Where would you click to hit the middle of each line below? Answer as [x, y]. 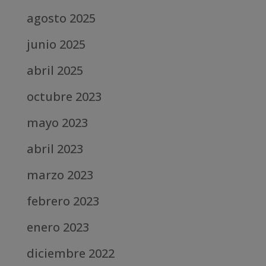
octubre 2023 [64, 97]
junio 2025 [56, 45]
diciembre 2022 [70, 254]
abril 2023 [55, 149]
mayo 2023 [57, 123]
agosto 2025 [61, 18]
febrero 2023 [63, 201]
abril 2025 [55, 71]
